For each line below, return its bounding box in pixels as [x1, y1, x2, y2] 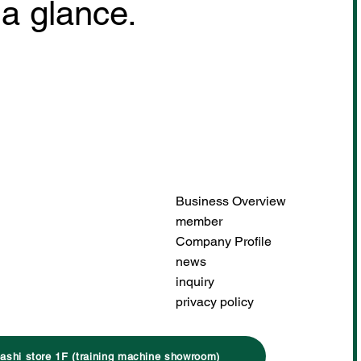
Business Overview [175, 193, 286, 210]
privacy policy [175, 294, 254, 310]
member [175, 214, 222, 230]
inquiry [175, 274, 214, 290]
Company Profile [175, 234, 272, 250]
